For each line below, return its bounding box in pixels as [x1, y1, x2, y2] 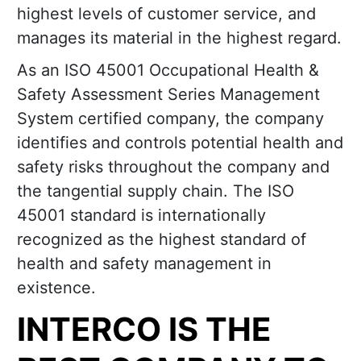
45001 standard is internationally [17, 205, 266, 226]
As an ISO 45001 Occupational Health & [17, 60, 319, 81]
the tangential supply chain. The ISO [17, 181, 294, 201]
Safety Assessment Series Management [17, 85, 320, 105]
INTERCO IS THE [17, 309, 272, 350]
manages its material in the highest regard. [17, 28, 342, 48]
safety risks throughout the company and [17, 157, 330, 177]
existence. [17, 278, 96, 298]
